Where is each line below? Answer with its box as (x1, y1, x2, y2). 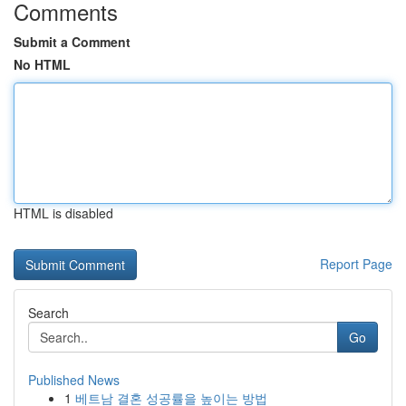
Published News (28, 371, 120, 389)
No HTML (14, 55, 71, 73)
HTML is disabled (14, 204, 113, 222)
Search (28, 304, 69, 322)
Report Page (320, 255, 392, 273)
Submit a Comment (14, 33, 130, 51)
